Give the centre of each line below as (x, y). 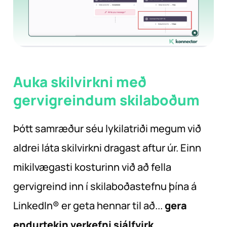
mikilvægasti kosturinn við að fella (92, 167)
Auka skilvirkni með (80, 82)
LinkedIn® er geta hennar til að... (89, 206)
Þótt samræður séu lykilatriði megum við (107, 129)
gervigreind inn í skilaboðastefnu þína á (105, 186)
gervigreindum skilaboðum (106, 100)
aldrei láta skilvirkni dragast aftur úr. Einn (107, 148)
